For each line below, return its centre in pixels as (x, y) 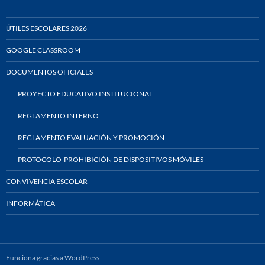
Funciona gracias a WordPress (53, 258)
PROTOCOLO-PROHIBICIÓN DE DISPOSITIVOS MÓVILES (111, 159)
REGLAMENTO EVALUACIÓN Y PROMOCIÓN (91, 138)
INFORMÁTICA (30, 203)
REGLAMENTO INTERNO (58, 116)
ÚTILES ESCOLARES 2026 (46, 28)
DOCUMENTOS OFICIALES (49, 72)
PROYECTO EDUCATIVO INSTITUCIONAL (85, 94)
